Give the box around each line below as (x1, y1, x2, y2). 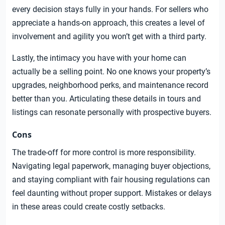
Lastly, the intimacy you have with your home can (12, 53, 186, 63)
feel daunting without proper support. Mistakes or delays (12, 188, 211, 198)
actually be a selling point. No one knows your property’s (12, 67, 210, 77)
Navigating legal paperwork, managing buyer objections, (12, 161, 210, 171)
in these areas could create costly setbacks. (12, 202, 165, 212)
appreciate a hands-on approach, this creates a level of (12, 18, 205, 28)
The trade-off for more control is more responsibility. (12, 148, 196, 158)
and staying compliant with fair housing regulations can (12, 175, 210, 185)
